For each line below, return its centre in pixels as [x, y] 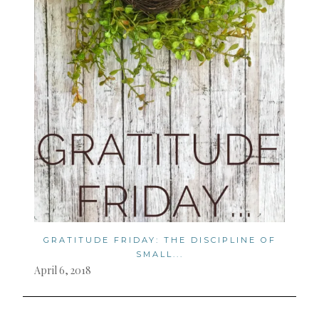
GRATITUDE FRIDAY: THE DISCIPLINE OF [159, 240]
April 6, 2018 [63, 271]
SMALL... [159, 255]
